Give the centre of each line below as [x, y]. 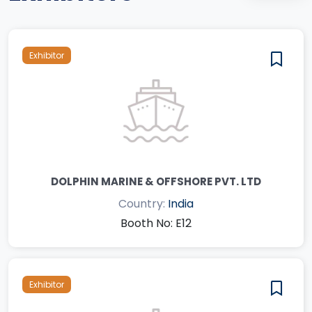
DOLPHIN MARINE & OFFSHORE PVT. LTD [156, 181]
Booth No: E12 [156, 223]
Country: [143, 203]
